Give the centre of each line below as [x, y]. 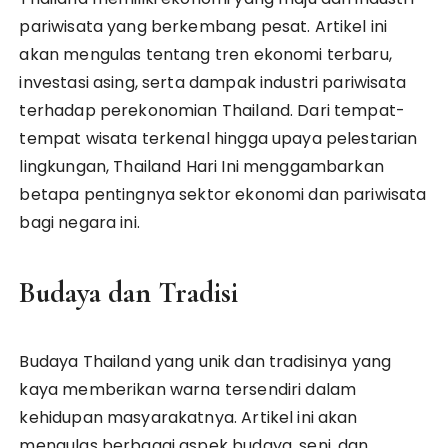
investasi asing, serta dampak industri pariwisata [212, 82]
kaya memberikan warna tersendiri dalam [188, 389]
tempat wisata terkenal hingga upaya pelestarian [218, 138]
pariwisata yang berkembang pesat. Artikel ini [203, 26]
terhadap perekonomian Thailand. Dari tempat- [212, 110]
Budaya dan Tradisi [129, 292]
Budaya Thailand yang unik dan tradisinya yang [205, 361]
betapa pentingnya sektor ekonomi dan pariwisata [223, 194]
